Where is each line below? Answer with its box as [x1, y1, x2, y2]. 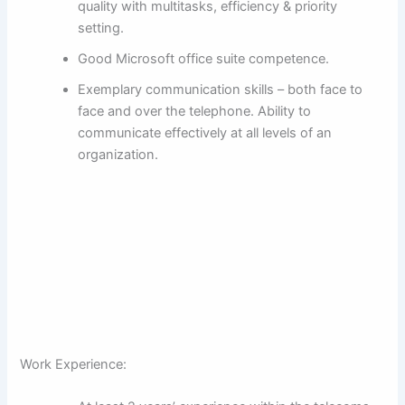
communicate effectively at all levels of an [78, 124, 333, 141]
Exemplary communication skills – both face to [78, 80, 363, 98]
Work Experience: [20, 355, 127, 372]
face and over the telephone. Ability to [78, 102, 312, 119]
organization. [78, 146, 159, 163]
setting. [78, 19, 125, 36]
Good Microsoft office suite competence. [78, 50, 330, 67]
